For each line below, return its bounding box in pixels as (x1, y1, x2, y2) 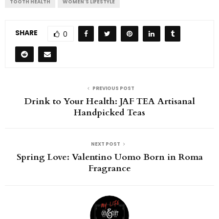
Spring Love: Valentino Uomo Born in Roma (16, 151, 203, 163)
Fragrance (88, 162, 131, 175)
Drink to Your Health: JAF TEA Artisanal (24, 95, 195, 108)
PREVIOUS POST (92, 84, 134, 92)
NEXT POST (91, 140, 120, 148)
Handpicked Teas (74, 106, 145, 119)
